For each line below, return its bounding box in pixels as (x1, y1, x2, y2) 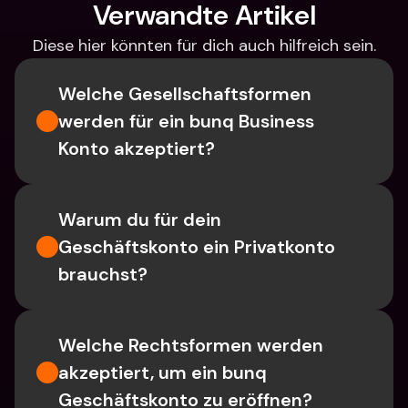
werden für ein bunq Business (58, 109, 314, 133)
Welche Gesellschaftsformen (58, 82, 311, 106)
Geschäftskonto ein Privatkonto (58, 235, 335, 259)
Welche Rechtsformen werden (58, 333, 323, 357)
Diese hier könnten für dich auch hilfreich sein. (32, 35, 376, 56)
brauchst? (58, 262, 148, 286)
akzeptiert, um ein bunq (58, 361, 267, 384)
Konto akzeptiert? (58, 137, 215, 160)
